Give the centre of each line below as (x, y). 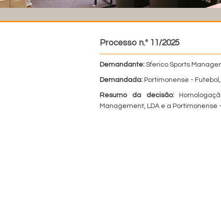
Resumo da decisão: (137, 95)
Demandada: (121, 80)
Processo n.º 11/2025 (140, 43)
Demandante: (122, 65)
